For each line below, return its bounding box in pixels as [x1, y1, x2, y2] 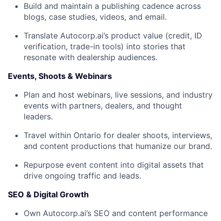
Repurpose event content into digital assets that [24, 160, 204, 170]
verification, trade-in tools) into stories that [24, 41, 185, 52]
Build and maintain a [24, 1, 102, 11]
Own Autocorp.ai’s [24, 208, 94, 219]
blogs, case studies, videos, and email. [24, 12, 167, 22]
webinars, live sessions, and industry [77, 90, 213, 100]
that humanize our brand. [116, 141, 212, 151]
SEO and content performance [94, 208, 208, 219]
